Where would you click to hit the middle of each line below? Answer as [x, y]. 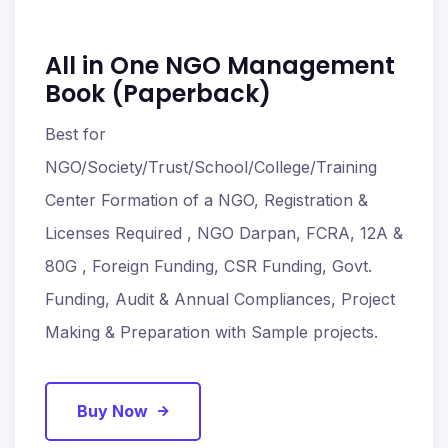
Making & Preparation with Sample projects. [211, 332]
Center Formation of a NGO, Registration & [206, 200]
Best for [75, 134]
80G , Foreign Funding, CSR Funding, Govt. [208, 266]
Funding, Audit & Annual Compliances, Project [220, 299]
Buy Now [112, 411]
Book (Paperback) [158, 94]
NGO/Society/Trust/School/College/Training [211, 167]
